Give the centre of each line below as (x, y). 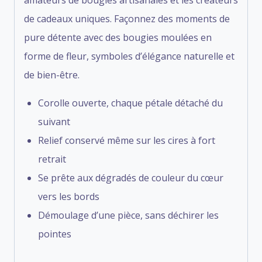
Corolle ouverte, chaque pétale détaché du (130, 103)
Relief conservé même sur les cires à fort (127, 140)
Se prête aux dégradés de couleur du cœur (131, 177)
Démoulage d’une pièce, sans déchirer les (128, 215)
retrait (52, 159)
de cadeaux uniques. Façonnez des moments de (127, 18)
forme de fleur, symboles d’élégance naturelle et (129, 56)
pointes (55, 234)
